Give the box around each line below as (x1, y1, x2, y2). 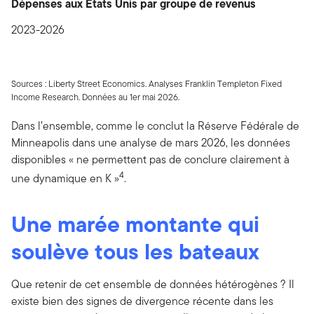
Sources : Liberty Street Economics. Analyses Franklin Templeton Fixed (11, 77, 282, 91)
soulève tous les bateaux (11, 234, 259, 268)
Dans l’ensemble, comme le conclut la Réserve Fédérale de (11, 118, 299, 135)
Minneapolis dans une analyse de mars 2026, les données (11, 135, 290, 151)
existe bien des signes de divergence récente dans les (11, 292, 273, 309)
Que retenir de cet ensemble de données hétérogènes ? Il (11, 275, 294, 292)
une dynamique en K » (11, 170, 119, 187)
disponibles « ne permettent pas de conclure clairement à (11, 151, 289, 168)
